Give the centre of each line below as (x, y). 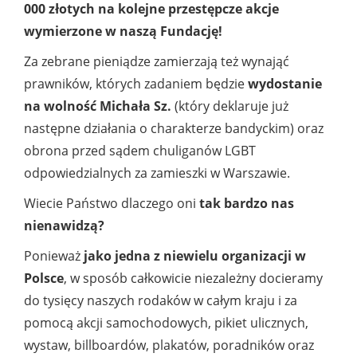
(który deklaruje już (230, 106)
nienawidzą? (64, 226)
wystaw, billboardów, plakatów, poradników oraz (169, 345)
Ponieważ (54, 256)
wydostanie (285, 84)
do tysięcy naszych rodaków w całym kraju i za (161, 301)
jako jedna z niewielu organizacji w (195, 256)
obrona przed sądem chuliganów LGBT (140, 151)
